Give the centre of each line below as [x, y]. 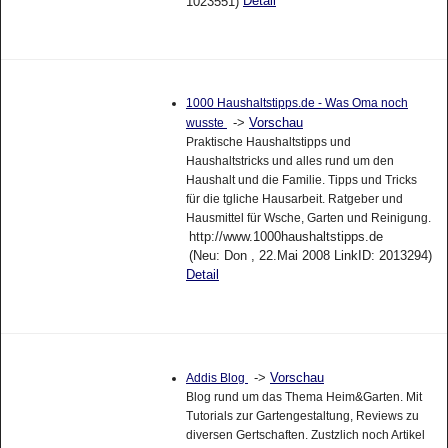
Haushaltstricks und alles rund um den [289, 160]
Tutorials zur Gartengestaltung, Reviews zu [302, 415]
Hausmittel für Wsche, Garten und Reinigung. [308, 217]
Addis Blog [216, 377]
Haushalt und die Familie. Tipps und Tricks [301, 179]
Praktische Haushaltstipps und [268, 141]
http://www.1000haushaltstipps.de [285, 236]
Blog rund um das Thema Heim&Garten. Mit [303, 396]
